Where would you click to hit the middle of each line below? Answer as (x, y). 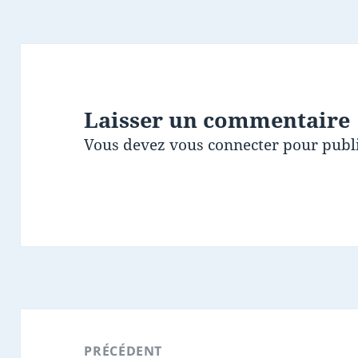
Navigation (63, 321)
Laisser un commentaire (217, 120)
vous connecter (225, 145)
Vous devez (127, 145)
